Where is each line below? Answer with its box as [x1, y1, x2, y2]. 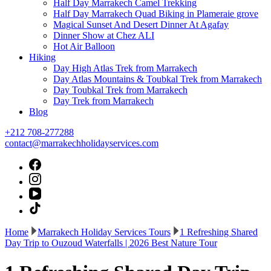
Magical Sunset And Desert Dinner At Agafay [53, 19, 229, 30]
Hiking [29, 52, 56, 62]
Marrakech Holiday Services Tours [38, 227, 171, 237]
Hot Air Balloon [53, 41, 115, 51]
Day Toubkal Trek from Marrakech [53, 85, 188, 95]
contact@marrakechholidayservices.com [5, 138, 158, 148]
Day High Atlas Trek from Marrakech [53, 63, 197, 73]
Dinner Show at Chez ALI [53, 30, 154, 41]
